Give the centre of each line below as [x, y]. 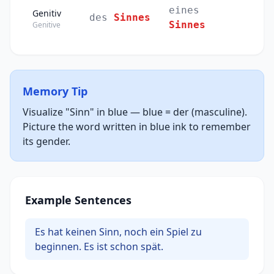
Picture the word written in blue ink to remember [137, 127]
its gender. [46, 142]
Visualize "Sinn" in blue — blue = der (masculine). [135, 112]
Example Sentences [78, 200]
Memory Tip [55, 91]
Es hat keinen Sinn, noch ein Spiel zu [118, 232]
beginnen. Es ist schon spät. [99, 247]
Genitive [46, 25]
